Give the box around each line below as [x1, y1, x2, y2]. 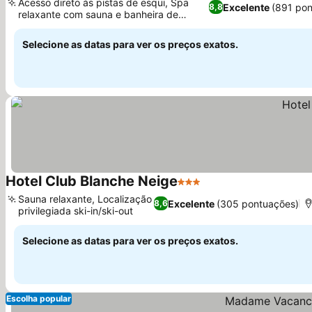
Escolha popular [6, 293, 71, 304]
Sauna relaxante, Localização [18, 193, 152, 205]
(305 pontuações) [217, 197, 299, 210]
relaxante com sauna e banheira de [18, 8, 178, 20]
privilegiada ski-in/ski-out [18, 205, 133, 217]
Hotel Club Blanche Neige [6, 173, 178, 189]
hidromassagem [18, 20, 91, 32]
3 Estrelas [177, 182, 229, 196]
